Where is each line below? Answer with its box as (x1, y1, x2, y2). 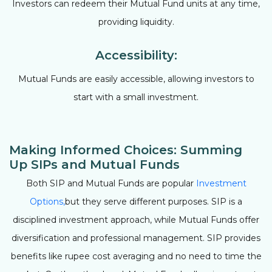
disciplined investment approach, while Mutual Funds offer (13, 214, 259, 225)
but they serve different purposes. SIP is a (65, 195, 242, 207)
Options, (30, 195, 65, 207)
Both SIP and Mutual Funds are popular (25, 177, 194, 189)
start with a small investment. (73, 91, 199, 103)
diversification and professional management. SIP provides (12, 232, 260, 243)
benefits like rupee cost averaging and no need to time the (10, 250, 262, 262)
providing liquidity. (98, 16, 174, 27)
